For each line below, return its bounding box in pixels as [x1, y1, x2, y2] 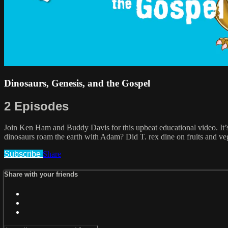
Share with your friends [4, 170, 78, 178]
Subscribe [4, 150, 43, 159]
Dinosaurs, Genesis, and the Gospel [4, 77, 150, 89]
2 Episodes [4, 99, 69, 113]
